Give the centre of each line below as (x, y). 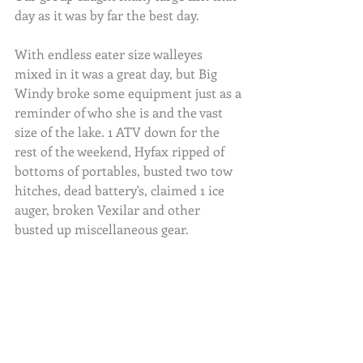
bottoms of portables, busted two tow (125, 171)
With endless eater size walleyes (110, 54)
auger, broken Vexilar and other (109, 210)
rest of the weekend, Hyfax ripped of (121, 152)
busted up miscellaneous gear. (102, 229)
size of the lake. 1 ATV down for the (119, 132)
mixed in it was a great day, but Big (117, 74)
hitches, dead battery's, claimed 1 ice (121, 190)
